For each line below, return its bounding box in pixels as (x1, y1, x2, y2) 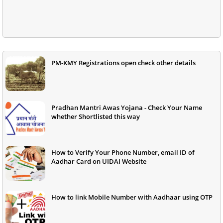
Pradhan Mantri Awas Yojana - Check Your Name (51, 103, 202, 112)
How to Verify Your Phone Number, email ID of (51, 147, 195, 157)
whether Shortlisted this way (51, 111, 140, 121)
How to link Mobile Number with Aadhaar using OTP (51, 192, 213, 202)
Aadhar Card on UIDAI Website (51, 156, 146, 166)
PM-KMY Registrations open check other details (51, 58, 196, 67)
